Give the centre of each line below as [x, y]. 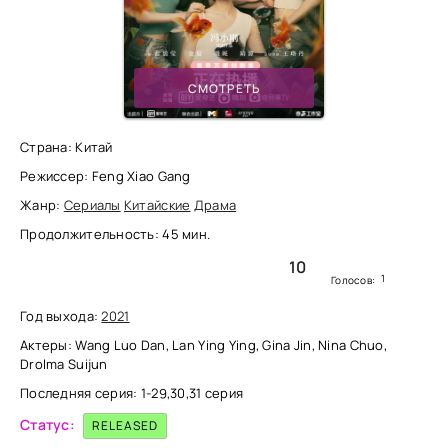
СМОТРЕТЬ [224, 88]
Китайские [157, 205]
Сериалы [92, 205]
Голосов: [354, 280]
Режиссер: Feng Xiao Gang [105, 176]
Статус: [47, 424]
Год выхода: [61, 316]
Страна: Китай [66, 147]
